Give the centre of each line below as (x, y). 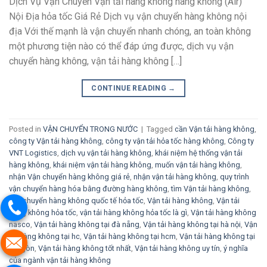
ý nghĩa (236, 248)
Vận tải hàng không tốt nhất (85, 248)
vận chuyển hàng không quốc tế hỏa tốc (76, 200)
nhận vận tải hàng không (175, 176)
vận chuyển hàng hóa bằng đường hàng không (88, 188)
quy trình (235, 176)
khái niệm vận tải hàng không (102, 164)
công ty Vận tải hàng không (55, 141)
